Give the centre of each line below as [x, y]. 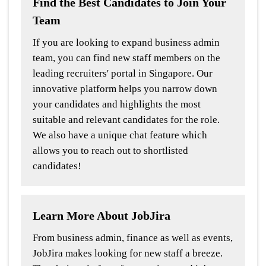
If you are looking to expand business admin [126, 43]
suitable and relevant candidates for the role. [126, 120]
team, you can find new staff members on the [126, 58]
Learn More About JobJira [102, 216]
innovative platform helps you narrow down [125, 89]
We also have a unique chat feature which [120, 135]
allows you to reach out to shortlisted [110, 151]
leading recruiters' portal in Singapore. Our [123, 74]
